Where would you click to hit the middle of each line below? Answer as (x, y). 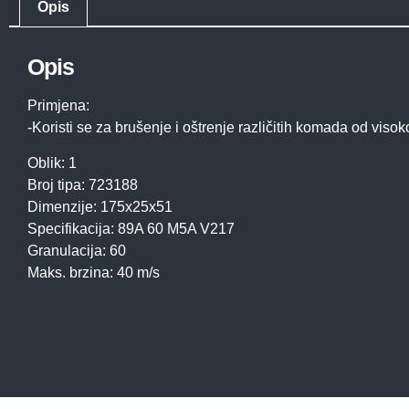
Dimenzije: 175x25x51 (100, 206)
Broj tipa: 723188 (83, 184)
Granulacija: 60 (77, 250)
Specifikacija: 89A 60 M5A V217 (131, 228)
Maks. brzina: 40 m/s (94, 272)
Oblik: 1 (52, 163)
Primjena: (58, 106)
